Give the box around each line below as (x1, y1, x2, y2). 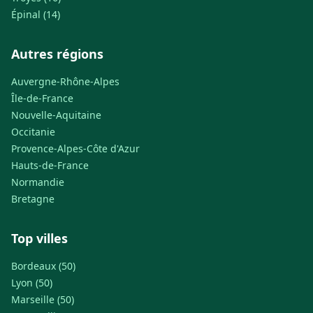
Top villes (11, 230, 68, 247)
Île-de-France (11, 92, 73, 105)
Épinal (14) (11, 8, 60, 22)
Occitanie (11, 125, 55, 139)
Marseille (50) (11, 293, 74, 307)
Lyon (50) (11, 276, 52, 290)
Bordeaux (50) (11, 259, 75, 273)
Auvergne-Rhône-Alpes (11, 75, 119, 89)
